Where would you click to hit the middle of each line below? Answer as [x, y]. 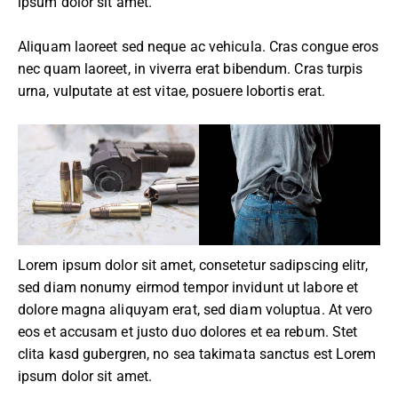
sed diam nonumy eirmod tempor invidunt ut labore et [188, 287]
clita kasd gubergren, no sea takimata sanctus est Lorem [197, 354]
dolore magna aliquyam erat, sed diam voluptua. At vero [195, 309]
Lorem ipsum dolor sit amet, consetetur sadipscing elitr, [193, 265]
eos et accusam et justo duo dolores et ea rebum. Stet [188, 331]
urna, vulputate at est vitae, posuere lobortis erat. [172, 92]
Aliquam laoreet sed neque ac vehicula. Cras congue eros [199, 47]
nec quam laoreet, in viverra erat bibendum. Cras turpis [191, 69]
